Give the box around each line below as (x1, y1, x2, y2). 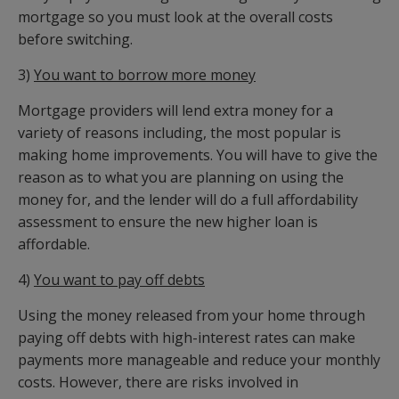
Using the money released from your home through (18, 305, 365, 326)
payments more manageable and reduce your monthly (18, 350, 380, 370)
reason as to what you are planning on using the (18, 167, 344, 188)
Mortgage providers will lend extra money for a (18, 101, 333, 121)
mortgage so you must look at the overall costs (18, 7, 333, 28)
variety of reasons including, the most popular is (18, 123, 341, 143)
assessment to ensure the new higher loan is (18, 212, 318, 232)
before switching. (18, 29, 133, 50)
